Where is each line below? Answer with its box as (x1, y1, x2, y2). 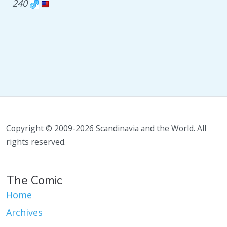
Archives (6, 206, 43, 218)
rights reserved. (6, 136, 66, 147)
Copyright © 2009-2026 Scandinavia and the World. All (6, 123, 206, 134)
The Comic (7, 172, 62, 188)
